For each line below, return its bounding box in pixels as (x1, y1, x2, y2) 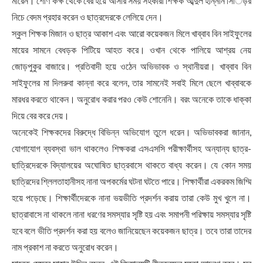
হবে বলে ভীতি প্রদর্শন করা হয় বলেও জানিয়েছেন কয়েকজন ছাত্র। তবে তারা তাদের (12, 225, 251, 237)
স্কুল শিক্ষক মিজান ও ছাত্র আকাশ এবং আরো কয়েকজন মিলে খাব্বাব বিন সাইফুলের (12, 28, 251, 39)
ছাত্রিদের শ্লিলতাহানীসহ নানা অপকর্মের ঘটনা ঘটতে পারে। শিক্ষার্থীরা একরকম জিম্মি (12, 176, 251, 187)
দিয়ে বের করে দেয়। (12, 110, 69, 122)
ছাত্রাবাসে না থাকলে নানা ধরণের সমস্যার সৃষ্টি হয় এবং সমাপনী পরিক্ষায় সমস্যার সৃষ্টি (12, 208, 251, 220)
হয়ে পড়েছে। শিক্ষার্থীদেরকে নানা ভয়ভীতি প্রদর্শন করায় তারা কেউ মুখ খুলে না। (12, 192, 251, 204)
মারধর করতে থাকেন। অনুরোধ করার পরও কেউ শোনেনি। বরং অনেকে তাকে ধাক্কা (12, 93, 251, 105)
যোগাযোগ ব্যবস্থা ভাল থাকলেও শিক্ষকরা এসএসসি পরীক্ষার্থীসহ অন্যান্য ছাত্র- (12, 143, 251, 154)
